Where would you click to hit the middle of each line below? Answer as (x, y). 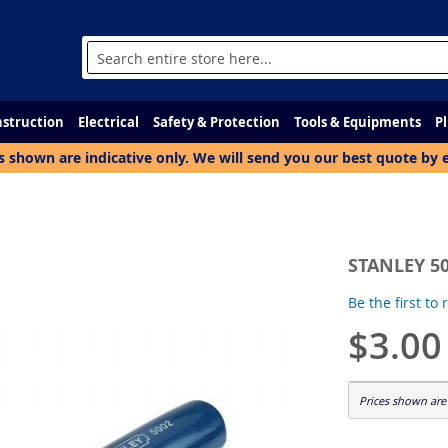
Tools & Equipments (357, 122)
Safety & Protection (216, 122)
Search (109, 77)
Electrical (108, 122)
